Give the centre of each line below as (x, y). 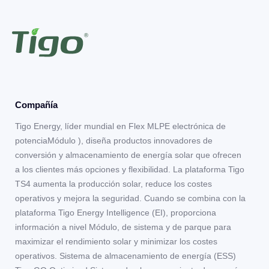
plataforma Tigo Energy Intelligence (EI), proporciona (116, 213)
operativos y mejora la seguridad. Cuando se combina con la (130, 198)
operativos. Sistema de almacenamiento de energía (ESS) (127, 256)
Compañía (36, 105)
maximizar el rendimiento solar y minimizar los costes (116, 241)
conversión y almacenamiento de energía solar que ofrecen (128, 155)
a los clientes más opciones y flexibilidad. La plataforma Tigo (130, 169)
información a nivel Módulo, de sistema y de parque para (123, 227)
